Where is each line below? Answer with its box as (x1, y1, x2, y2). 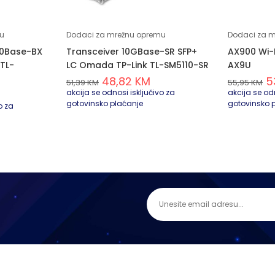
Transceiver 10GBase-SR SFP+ (66, 45, 197, 58)
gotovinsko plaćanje (66, 98, 143, 109)
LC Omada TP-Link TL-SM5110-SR (66, 58, 209, 71)
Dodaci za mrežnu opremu (66, 29, 166, 40)
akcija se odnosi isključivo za (66, 87, 175, 98)
